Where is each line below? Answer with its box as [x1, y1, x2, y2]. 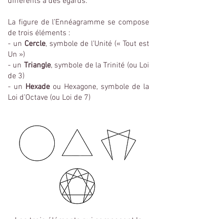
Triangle [23, 61, 51, 70]
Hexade [25, 82, 50, 92]
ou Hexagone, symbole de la [50, 82, 149, 92]
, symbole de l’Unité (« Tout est [45, 39, 149, 49]
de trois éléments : [8, 28, 70, 38]
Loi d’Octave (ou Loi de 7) [8, 93, 90, 103]
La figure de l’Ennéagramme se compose [8, 18, 149, 27]
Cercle [24, 39, 45, 49]
